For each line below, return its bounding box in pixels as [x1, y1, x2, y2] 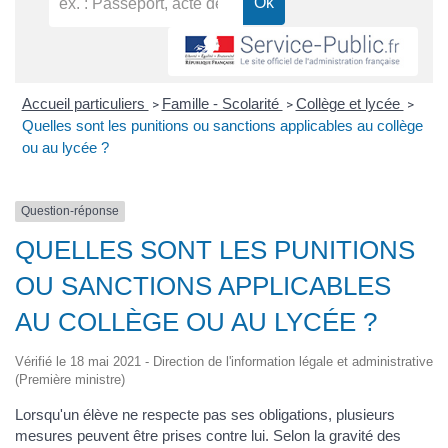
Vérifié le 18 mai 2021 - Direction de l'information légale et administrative [15, 353, 433, 369]
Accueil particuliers [21, 95, 149, 113]
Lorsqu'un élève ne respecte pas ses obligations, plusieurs [15, 405, 395, 423]
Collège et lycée [295, 95, 404, 113]
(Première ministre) [15, 371, 125, 387]
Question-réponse [21, 204, 119, 219]
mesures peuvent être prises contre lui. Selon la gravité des [15, 426, 401, 444]
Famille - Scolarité [161, 95, 283, 113]
